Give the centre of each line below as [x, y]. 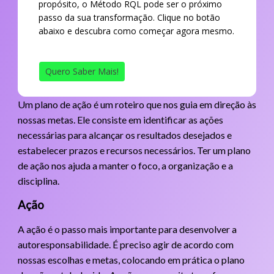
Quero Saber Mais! [82, 71]
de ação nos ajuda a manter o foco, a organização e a [125, 165]
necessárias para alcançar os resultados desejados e [124, 135]
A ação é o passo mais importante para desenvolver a [127, 229]
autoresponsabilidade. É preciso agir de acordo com [125, 244]
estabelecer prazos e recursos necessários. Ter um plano [134, 150]
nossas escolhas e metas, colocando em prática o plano [131, 259]
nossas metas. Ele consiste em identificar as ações [120, 119]
